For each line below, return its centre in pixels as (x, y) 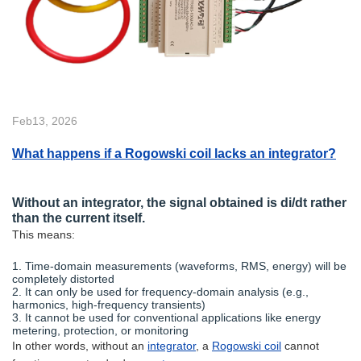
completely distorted (63, 278)
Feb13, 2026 (45, 120)
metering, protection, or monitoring (100, 330)
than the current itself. (79, 217)
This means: (44, 234)
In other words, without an (80, 345)
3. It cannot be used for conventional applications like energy (166, 317)
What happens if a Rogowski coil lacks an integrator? (174, 153)
